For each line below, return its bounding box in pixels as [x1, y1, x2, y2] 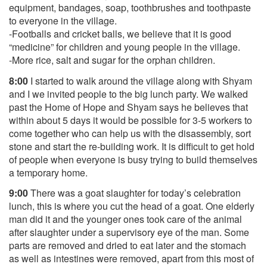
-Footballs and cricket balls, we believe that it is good [9, 27, 231, 41]
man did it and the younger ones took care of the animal [9, 212, 242, 226]
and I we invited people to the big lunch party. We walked [9, 86, 248, 101]
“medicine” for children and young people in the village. [9, 40, 240, 54]
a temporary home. [9, 165, 88, 179]
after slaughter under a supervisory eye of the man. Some [9, 225, 249, 239]
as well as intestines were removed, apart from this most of [9, 252, 254, 265]
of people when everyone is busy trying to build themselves [9, 152, 257, 166]
